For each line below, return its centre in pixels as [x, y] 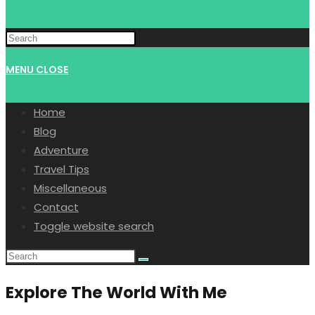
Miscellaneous [70, 188]
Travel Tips [62, 169]
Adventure [61, 150]
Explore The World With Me [116, 292]
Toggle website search [94, 226]
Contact [56, 207]
